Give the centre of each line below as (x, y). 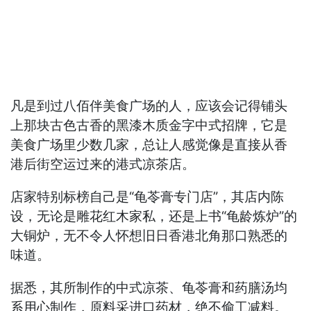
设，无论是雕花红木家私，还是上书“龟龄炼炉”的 (154, 216)
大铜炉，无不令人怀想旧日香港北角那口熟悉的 (149, 235)
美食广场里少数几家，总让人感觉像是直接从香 (149, 144)
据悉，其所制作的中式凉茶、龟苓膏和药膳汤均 (149, 287)
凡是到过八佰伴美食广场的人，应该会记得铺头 (149, 106)
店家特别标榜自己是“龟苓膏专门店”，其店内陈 (148, 196)
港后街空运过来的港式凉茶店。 (103, 164)
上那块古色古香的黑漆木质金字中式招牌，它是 (149, 125)
